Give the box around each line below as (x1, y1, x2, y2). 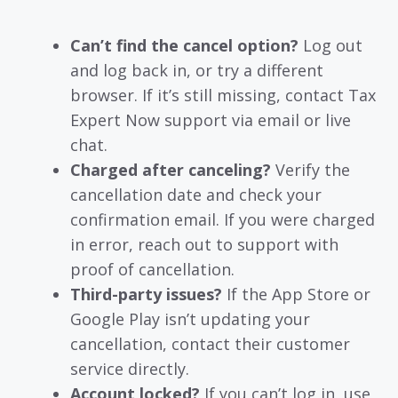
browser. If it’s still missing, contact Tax (70, 84, 376, 106)
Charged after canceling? (70, 158, 271, 180)
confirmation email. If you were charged (70, 208, 375, 230)
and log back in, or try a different (70, 59, 323, 81)
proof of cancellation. (70, 258, 235, 280)
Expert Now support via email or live (70, 108, 351, 131)
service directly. (70, 357, 189, 379)
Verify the (271, 158, 350, 180)
